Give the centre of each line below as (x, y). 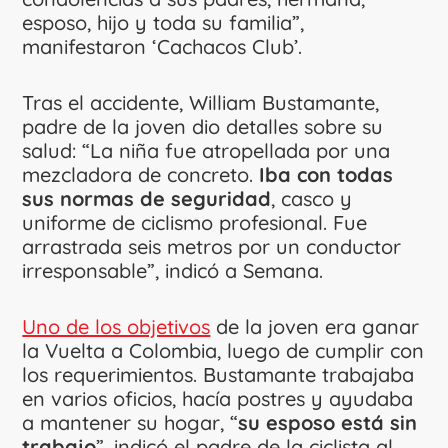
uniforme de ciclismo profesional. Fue (195, 222)
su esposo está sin (328, 422)
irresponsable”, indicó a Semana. (173, 270)
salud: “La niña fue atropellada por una (206, 150)
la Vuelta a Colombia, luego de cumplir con (223, 350)
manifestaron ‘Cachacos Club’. (162, 46)
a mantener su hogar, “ (130, 422)
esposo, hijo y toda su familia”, (163, 22)
